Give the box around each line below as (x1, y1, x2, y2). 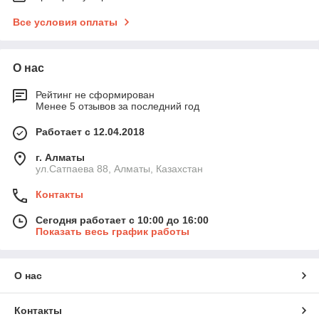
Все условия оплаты (13, 16, 117, 28)
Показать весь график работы (36, 225, 189, 237)
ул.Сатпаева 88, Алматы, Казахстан (36, 162, 203, 174)
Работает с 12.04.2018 (36, 125, 145, 137)
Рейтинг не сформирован (36, 88, 155, 100)
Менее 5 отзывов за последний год (36, 100, 199, 112)
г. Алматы (36, 151, 85, 163)
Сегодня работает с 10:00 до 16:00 (36, 214, 209, 226)
